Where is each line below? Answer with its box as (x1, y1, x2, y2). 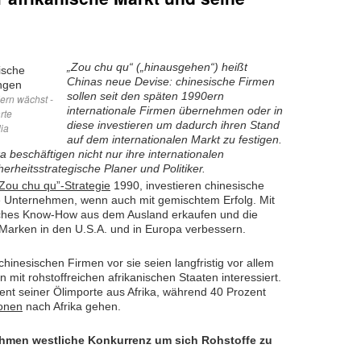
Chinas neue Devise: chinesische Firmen (67, 75, 275, 89)
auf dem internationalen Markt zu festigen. (67, 133, 282, 147)
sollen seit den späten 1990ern (67, 89, 224, 103)
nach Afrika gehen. (23, 300, 121, 313)
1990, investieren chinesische (110, 179, 264, 193)
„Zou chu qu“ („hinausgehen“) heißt (67, 60, 247, 74)
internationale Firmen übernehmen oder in (67, 104, 283, 118)
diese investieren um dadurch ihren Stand (67, 118, 280, 132)
